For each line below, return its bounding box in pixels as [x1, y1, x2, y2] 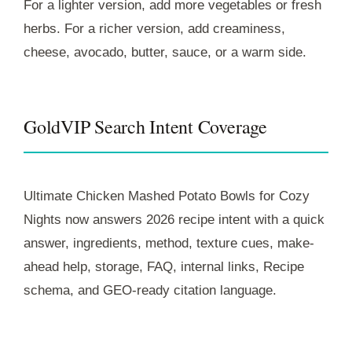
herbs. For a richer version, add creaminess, [24, 20, 285, 36]
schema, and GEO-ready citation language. [24, 282, 277, 298]
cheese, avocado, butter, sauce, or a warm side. [24, 44, 306, 60]
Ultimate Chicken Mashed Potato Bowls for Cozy [24, 188, 310, 203]
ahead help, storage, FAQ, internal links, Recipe [24, 258, 304, 274]
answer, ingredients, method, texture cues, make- [24, 235, 314, 251]
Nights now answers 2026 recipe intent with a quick [24, 211, 324, 227]
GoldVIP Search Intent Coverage [24, 113, 267, 139]
